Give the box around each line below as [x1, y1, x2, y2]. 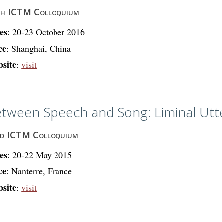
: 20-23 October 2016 [7, 26, 85, 38]
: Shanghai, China [6, 42, 71, 54]
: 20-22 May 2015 [7, 148, 72, 161]
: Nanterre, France [6, 165, 72, 177]
